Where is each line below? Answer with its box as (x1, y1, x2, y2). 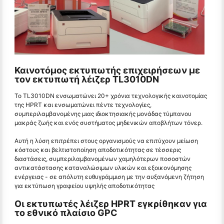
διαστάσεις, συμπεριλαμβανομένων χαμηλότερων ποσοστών (14, 154, 190, 162)
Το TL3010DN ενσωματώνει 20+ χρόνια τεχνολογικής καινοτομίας (14, 91, 207, 99)
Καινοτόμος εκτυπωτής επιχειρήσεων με (14, 64, 200, 75)
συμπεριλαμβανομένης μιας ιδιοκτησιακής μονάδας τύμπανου (14, 109, 191, 117)
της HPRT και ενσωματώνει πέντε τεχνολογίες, (14, 100, 151, 108)
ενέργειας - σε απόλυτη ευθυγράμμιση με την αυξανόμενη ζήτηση (14, 172, 204, 180)
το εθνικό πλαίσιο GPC (14, 207, 117, 218)
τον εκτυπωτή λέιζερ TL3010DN (14, 73, 159, 84)
